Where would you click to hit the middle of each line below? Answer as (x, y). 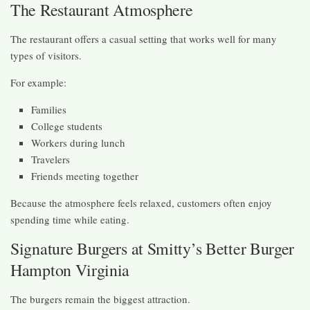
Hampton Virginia (70, 270)
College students (67, 126)
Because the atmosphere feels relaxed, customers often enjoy (141, 202)
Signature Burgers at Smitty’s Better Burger (153, 248)
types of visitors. (46, 55)
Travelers (51, 159)
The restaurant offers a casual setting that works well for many (144, 38)
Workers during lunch (78, 142)
